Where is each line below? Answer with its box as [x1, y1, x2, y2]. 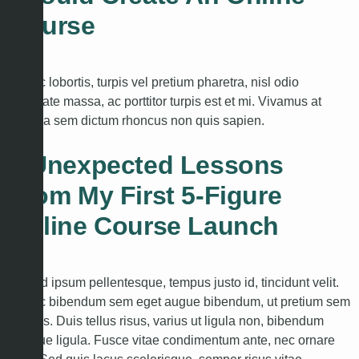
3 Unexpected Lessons [8, 151, 284, 179]
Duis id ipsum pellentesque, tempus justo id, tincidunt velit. [8, 276, 339, 289]
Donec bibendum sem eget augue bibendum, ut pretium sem [8, 295, 350, 309]
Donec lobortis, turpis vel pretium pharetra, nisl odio [8, 75, 299, 89]
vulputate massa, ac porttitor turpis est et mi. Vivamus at [8, 95, 321, 108]
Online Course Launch [8, 212, 280, 240]
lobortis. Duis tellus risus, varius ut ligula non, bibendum [8, 314, 324, 328]
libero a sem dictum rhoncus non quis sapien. [8, 114, 264, 127]
